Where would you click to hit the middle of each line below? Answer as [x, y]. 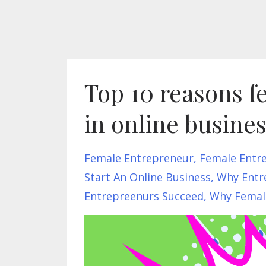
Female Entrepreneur [139, 158]
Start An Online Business [148, 177]
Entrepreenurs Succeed [144, 196]
